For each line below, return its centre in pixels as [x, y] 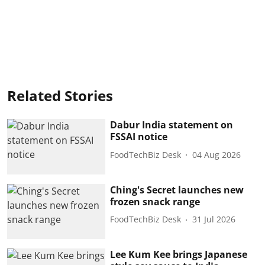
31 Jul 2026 [214, 219]
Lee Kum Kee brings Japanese [179, 255]
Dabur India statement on [172, 125]
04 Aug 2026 [217, 154]
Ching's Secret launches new [177, 190]
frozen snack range [155, 201]
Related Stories [60, 96]
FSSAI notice [139, 137]
